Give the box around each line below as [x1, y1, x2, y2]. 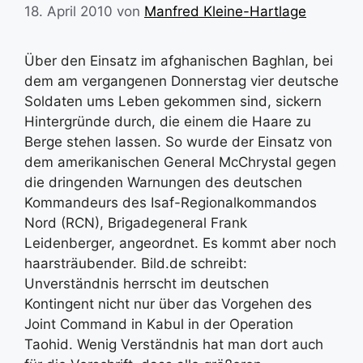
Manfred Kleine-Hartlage [144, 3, 306, 19]
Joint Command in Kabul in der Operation [24, 316, 293, 332]
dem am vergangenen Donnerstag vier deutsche [24, 73, 339, 89]
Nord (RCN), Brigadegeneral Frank [24, 215, 247, 231]
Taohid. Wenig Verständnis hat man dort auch [24, 336, 323, 352]
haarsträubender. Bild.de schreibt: [24, 255, 247, 271]
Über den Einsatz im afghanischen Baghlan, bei [24, 53, 333, 69]
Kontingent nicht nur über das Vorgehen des [24, 296, 312, 312]
